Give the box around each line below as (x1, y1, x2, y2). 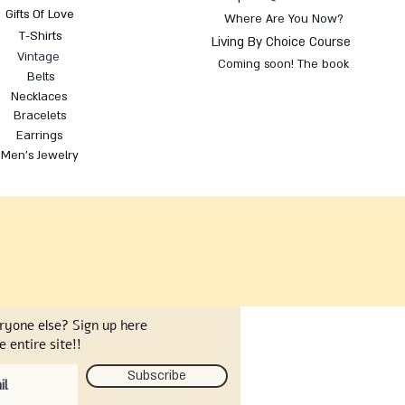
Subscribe (127, 366, 186, 384)
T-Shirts (19, 27, 62, 44)
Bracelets (14, 107, 67, 124)
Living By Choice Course (212, 33, 352, 51)
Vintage (17, 48, 61, 65)
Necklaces (10, 88, 67, 105)
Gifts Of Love (5, 5, 75, 23)
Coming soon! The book (217, 55, 349, 72)
